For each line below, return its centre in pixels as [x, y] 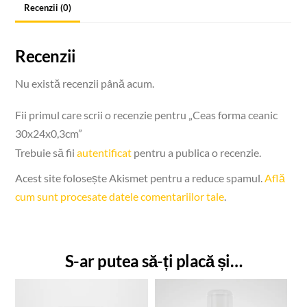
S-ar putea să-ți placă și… [153, 260]
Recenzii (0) [48, 8]
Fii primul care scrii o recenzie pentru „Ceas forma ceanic [147, 114]
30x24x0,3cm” [49, 133]
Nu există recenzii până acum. [85, 83]
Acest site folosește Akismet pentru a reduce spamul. [140, 177]
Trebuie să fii [46, 152]
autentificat [105, 152]
